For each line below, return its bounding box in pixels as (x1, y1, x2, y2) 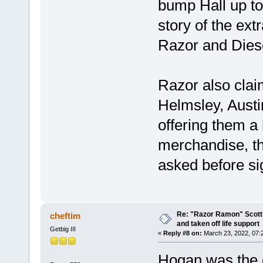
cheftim (50, 210, 81, 221)
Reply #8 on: (163, 229, 202, 237)
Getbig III (49, 225, 76, 232)
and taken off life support (176, 219, 259, 228)
